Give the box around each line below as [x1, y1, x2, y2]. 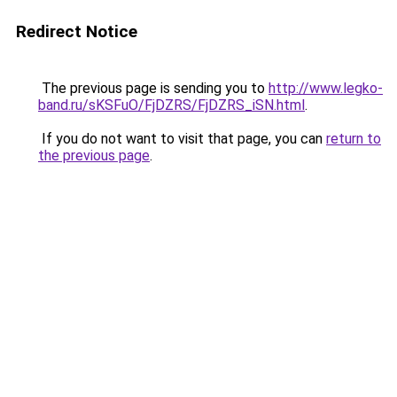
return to [326, 130, 381, 147]
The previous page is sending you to [38, 80, 269, 97]
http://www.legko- [269, 80, 383, 97]
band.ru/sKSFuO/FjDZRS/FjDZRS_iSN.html [38, 97, 305, 113]
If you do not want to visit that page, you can [38, 130, 326, 147]
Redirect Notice [16, 21, 137, 42]
